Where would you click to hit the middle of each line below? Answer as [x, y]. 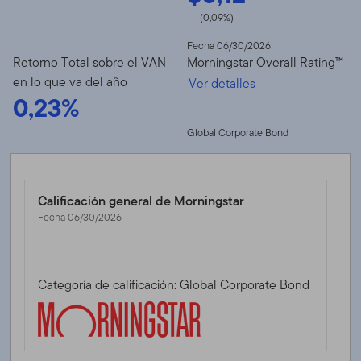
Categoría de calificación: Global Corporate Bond [174, 284]
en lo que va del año [70, 81]
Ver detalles [222, 83]
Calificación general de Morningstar [141, 201]
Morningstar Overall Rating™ [265, 62]
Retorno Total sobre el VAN [89, 62]
